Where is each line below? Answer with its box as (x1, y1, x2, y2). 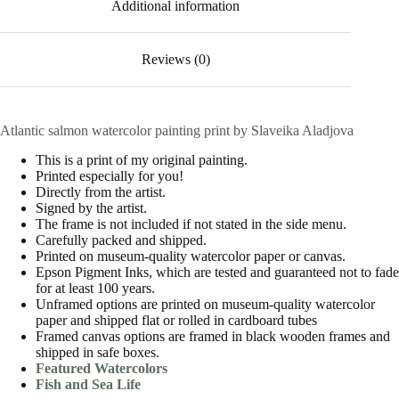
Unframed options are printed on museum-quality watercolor (36, 296, 375, 312)
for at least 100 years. (36, 280, 155, 296)
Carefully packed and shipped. (36, 232, 207, 248)
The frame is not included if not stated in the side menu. (36, 216, 346, 232)
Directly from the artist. (36, 183, 166, 199)
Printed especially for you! (36, 167, 183, 183)
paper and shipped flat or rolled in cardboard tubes (36, 312, 317, 328)
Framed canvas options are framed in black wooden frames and (36, 328, 390, 344)
